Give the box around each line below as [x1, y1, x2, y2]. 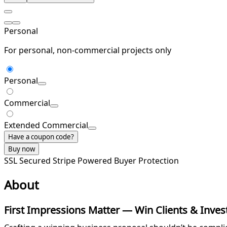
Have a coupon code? [8, 132, 74, 142]
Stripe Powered [53, 155, 114, 167]
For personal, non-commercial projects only [4, 45, 171, 56]
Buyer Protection [114, 155, 179, 167]
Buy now [8, 144, 35, 154]
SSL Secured [4, 155, 53, 167]
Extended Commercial [4, 120, 88, 131]
